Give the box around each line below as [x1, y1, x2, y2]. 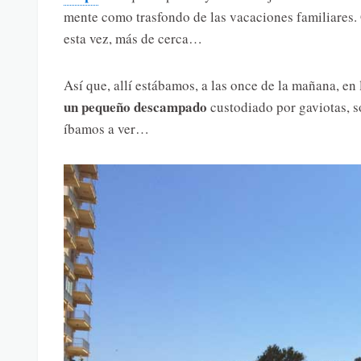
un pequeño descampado [63, 97, 207, 118]
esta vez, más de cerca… [63, 29, 202, 48]
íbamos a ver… [63, 119, 149, 139]
